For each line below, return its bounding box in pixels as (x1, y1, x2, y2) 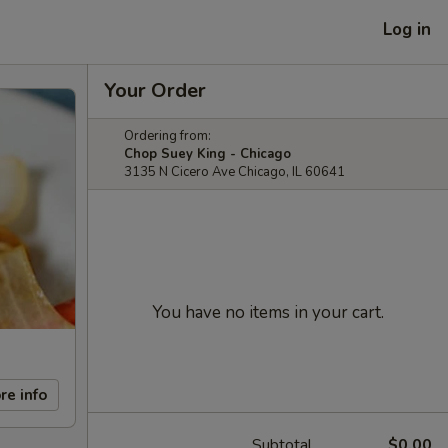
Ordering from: (124, 127, 211, 145)
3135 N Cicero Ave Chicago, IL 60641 (124, 163, 345, 181)
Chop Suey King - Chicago (124, 145, 291, 163)
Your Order (104, 77, 206, 104)
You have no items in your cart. (152, 301, 384, 324)
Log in (383, 17, 431, 41)
